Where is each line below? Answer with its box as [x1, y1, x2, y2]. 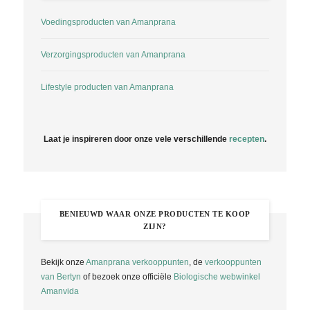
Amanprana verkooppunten [85, 257, 189, 267]
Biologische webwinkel [173, 271, 260, 282]
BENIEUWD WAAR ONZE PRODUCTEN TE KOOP [59, 209, 250, 218]
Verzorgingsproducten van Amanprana [40, 49, 185, 60]
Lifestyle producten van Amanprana [40, 82, 174, 92]
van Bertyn [40, 271, 81, 282]
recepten [228, 134, 264, 144]
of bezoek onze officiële [80, 271, 174, 282]
